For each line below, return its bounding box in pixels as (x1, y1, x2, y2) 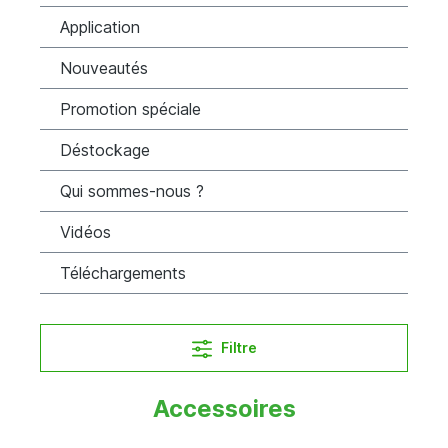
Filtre (220, 338, 257, 356)
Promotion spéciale (60, 98, 201, 119)
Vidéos (60, 221, 111, 242)
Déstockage (60, 139, 150, 160)
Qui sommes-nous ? (60, 180, 204, 201)
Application (60, 16, 140, 37)
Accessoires (152, 393, 296, 423)
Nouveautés (60, 57, 148, 78)
